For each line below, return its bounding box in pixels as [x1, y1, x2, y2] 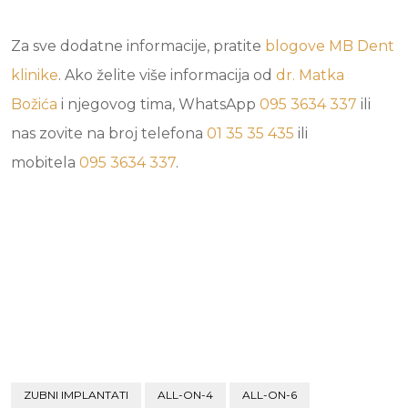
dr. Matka [276, 66, 344, 84]
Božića [11, 96, 57, 113]
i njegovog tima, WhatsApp [57, 96, 260, 113]
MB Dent [329, 37, 394, 55]
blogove [265, 37, 325, 55]
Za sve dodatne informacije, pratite [11, 37, 265, 55]
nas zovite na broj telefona [11, 125, 207, 142]
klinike [11, 66, 58, 84]
